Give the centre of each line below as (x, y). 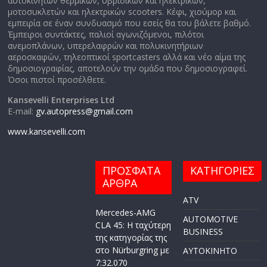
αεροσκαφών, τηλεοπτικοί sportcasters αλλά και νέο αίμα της (127, 57)
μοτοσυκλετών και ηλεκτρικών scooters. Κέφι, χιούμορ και (122, 12)
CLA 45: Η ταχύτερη (133, 225)
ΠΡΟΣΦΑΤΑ (132, 171)
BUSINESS (203, 232)
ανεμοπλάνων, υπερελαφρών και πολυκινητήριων (106, 46)
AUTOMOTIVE (210, 219)
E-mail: (22, 111)
